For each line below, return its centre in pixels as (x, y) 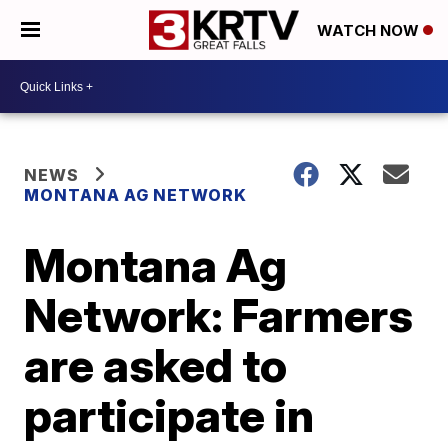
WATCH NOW (370, 31)
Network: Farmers (219, 315)
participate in (169, 415)
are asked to (156, 365)
